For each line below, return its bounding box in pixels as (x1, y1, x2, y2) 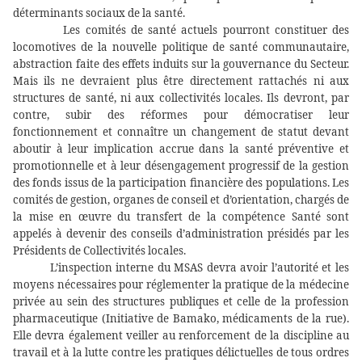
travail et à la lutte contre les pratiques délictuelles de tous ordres (13, 345, 349, 360)
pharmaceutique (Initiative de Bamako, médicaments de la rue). (13, 311, 349, 326)
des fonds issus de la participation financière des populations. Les (13, 175, 349, 191)
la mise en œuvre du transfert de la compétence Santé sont (13, 209, 349, 225)
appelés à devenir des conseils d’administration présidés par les (13, 226, 349, 242)
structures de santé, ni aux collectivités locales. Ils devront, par (13, 90, 349, 106)
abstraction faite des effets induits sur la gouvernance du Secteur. (13, 57, 349, 72)
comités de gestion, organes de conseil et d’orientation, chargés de (13, 192, 349, 208)
